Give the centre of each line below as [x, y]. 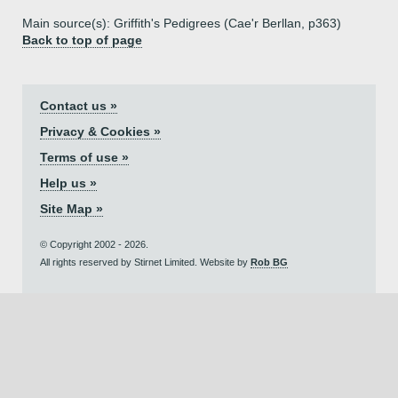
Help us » [68, 183]
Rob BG [269, 262]
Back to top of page [82, 40]
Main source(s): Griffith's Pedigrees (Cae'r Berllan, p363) [182, 23]
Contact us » [79, 106]
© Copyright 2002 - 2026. [94, 244]
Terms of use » [84, 157]
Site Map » [72, 209]
